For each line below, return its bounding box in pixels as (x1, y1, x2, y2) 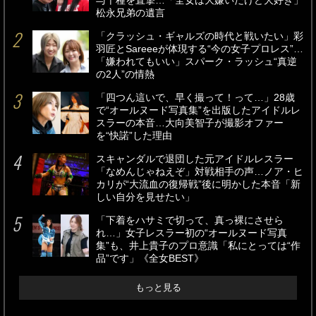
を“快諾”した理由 (96, 130, 172, 142)
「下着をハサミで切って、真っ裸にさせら (96, 215, 284, 226)
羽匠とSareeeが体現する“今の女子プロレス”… (96, 44, 303, 55)
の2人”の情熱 (96, 69, 154, 80)
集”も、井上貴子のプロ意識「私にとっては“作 (96, 241, 300, 252)
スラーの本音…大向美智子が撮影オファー (96, 118, 284, 129)
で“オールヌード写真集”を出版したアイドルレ (96, 105, 300, 116)
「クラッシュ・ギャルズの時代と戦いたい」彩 (96, 31, 303, 42)
